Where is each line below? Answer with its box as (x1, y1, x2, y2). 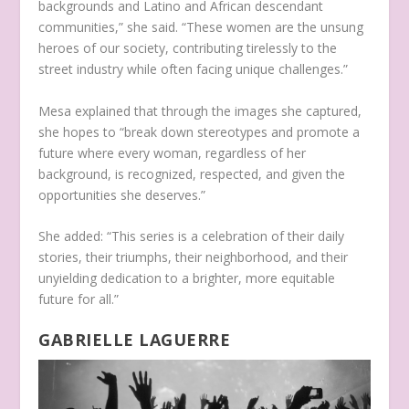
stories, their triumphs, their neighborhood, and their (38, 247, 349, 266)
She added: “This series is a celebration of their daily (38, 226, 345, 245)
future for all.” (38, 289, 123, 308)
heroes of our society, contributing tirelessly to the (38, 39, 338, 58)
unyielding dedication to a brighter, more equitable (38, 268, 336, 287)
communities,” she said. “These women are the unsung (38, 18, 364, 37)
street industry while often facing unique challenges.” (38, 60, 352, 79)
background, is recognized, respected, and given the (38, 164, 346, 183)
